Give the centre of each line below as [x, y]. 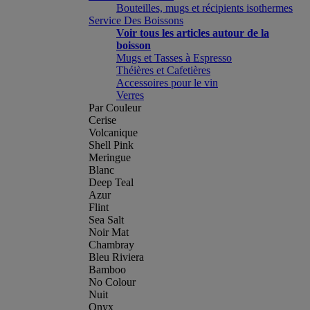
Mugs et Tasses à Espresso [174, 58]
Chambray [111, 245]
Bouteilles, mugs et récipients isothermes [204, 8]
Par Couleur [115, 108]
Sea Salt [106, 220]
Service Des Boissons [136, 20]
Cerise [102, 120]
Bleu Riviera [116, 257]
